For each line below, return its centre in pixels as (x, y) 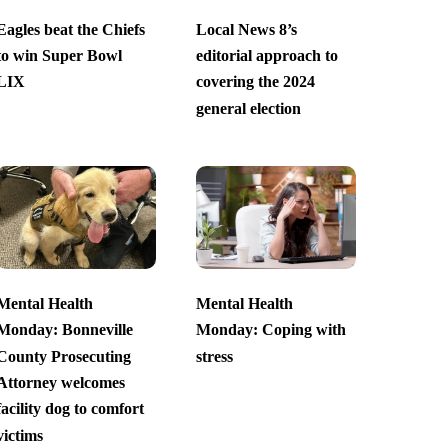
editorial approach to (266, 56)
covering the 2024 (255, 82)
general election (248, 108)
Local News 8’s (246, 29)
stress (214, 356)
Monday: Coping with (270, 330)
